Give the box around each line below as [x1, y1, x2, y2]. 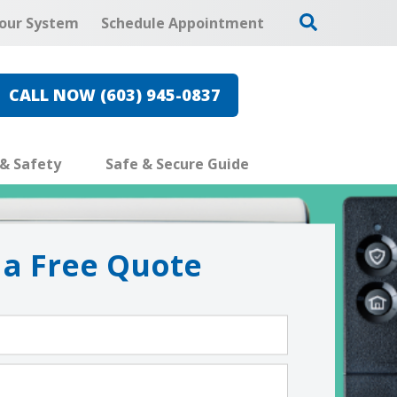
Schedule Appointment [100, 12, 264, 33]
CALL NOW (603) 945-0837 [8, 83, 221, 105]
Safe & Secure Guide [105, 154, 249, 175]
